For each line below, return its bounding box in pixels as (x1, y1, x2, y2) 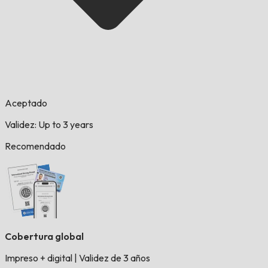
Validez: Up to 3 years (5, 118, 93, 131)
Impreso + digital (5, 252, 74, 264)
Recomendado (5, 140, 66, 153)
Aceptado (5, 97, 47, 109)
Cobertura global (5, 230, 84, 243)
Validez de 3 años (77, 252, 150, 264)
